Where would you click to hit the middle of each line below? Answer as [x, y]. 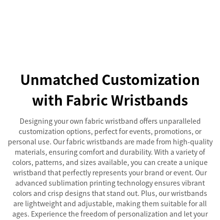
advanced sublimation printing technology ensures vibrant [110, 183]
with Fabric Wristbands [110, 100]
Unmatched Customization [110, 79]
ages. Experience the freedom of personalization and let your [110, 214]
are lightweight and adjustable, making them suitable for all [110, 203]
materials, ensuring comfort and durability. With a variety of [110, 152]
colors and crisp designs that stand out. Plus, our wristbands [110, 193]
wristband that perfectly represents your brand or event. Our [110, 172]
